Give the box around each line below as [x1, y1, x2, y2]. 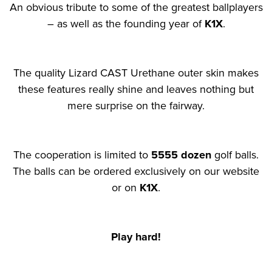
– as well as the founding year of [47, 16, 205, 30]
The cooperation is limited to [13, 148, 151, 161]
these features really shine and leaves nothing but [18, 82, 254, 96]
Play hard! [111, 229, 161, 243]
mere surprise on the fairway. [67, 98, 205, 112]
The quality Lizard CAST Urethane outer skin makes [13, 66, 259, 80]
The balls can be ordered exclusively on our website [13, 164, 259, 178]
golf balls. [211, 148, 259, 161]
